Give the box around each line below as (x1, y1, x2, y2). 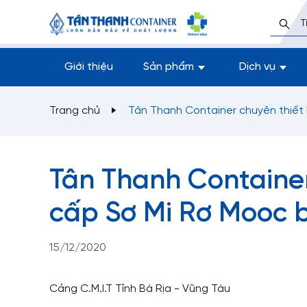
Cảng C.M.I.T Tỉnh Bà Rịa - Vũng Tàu (49, 283, 230, 295)
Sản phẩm (143, 61, 194, 73)
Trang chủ (49, 105, 100, 116)
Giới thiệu (64, 61, 113, 73)
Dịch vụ (239, 61, 275, 73)
